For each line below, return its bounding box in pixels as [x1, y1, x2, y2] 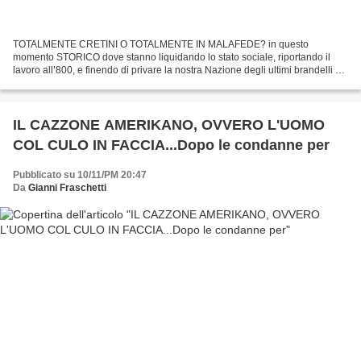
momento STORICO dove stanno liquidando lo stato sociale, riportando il [13, 52, 56, 64]
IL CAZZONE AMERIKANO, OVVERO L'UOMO [13, 117, 325, 134]
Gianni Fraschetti [28, 182, 106, 194]
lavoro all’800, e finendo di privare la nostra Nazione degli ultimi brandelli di [13, 64, 343, 77]
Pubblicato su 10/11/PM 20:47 [13, 169, 147, 181]
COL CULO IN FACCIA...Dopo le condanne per [13, 137, 330, 154]
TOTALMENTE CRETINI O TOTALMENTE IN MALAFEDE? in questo [13, 39, 309, 51]
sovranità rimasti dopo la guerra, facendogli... [13, 77, 210, 89]
